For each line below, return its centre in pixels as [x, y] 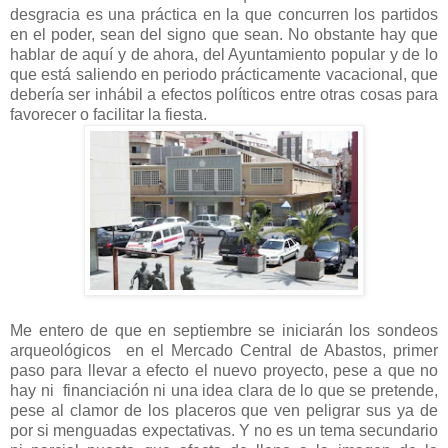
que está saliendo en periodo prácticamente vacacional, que [224, 74]
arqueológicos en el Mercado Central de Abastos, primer [224, 350]
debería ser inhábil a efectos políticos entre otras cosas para [224, 94]
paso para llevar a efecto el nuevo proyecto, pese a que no [224, 370]
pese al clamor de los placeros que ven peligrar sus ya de [224, 410]
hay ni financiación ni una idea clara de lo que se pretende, [224, 390]
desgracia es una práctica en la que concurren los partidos [224, 14]
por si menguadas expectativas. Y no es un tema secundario [224, 430]
